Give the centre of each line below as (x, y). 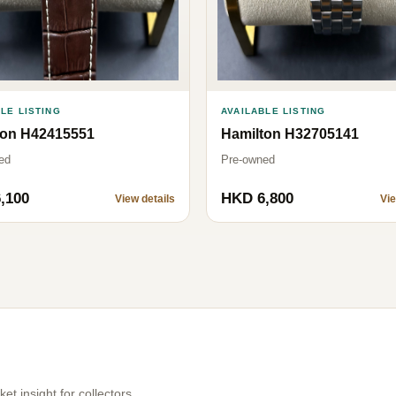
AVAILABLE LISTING (274, 110)
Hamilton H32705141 (290, 133)
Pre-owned (248, 159)
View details (145, 198)
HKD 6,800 (257, 198)
